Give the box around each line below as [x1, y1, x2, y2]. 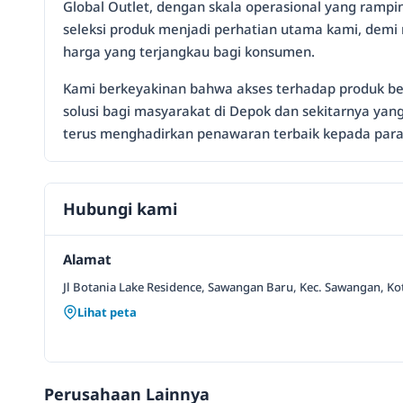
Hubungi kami [63, 197, 177, 219]
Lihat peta [77, 303, 137, 320]
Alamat [63, 249, 112, 268]
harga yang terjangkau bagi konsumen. [63, 41, 315, 60]
